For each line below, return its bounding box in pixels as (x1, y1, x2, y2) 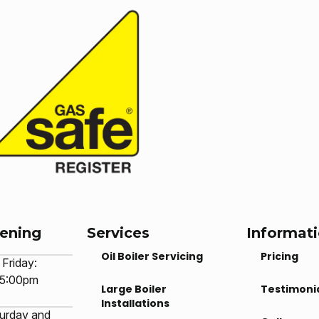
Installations (100, 296, 169, 310)
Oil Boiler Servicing (100, 249, 203, 263)
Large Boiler (100, 281, 167, 296)
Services (86, 224, 150, 241)
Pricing (261, 249, 299, 263)
